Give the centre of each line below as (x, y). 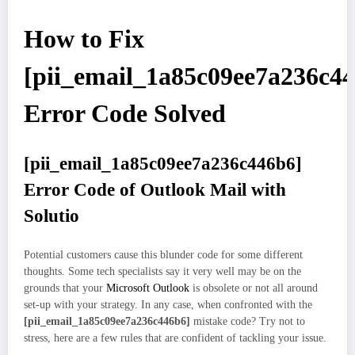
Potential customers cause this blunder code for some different (163, 255)
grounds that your (65, 288)
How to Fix (84, 40)
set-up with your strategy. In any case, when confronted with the (168, 305)
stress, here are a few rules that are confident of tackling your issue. (175, 338)
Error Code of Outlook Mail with (155, 189)
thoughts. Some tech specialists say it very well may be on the (162, 272)
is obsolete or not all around (254, 288)
